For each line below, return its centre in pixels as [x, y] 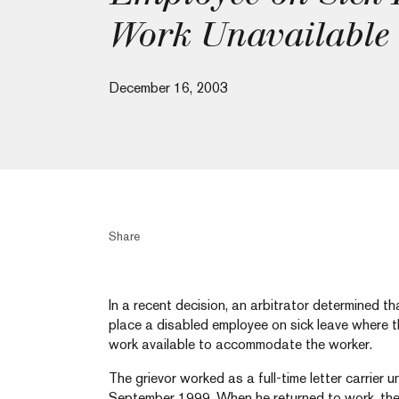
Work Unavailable [248, 35]
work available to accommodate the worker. [240, 344]
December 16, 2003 [168, 88]
